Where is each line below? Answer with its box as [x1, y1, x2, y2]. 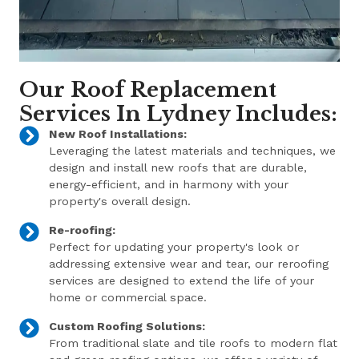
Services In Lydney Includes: [19, 101, 338, 127]
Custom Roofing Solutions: [48, 320, 205, 333]
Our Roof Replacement [19, 77, 277, 103]
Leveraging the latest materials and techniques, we [48, 144, 336, 158]
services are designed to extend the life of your [48, 274, 314, 288]
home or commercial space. [48, 291, 207, 305]
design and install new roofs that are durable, [48, 161, 307, 175]
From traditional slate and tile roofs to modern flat [48, 337, 337, 350]
